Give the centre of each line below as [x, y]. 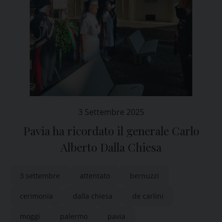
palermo [74, 216]
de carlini [148, 196]
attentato [95, 176]
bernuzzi [144, 176]
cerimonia [36, 196]
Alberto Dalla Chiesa [111, 147]
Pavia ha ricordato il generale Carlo [111, 131]
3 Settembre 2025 [111, 112]
